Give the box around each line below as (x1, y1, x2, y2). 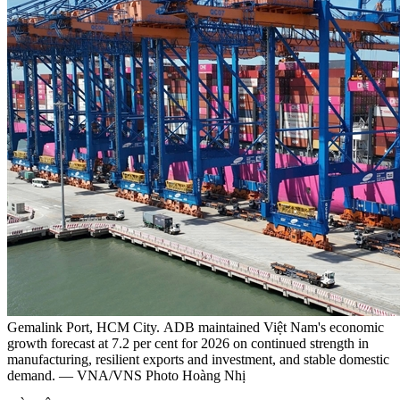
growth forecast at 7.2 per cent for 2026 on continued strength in (7, 336, 369, 352)
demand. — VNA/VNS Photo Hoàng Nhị (7, 368, 246, 384)
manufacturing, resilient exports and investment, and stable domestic (7, 352, 389, 368)
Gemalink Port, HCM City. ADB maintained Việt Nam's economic (7, 320, 384, 336)
